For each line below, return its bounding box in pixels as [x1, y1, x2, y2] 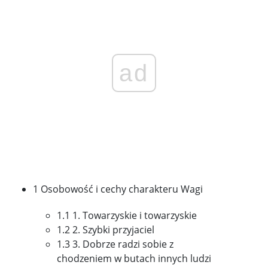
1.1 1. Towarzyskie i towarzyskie [57, 209, 197, 223]
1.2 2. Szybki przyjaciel [57, 223, 154, 237]
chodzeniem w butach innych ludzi [57, 252, 211, 266]
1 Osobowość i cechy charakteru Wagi [33, 182, 203, 196]
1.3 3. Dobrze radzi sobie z [57, 237, 173, 251]
